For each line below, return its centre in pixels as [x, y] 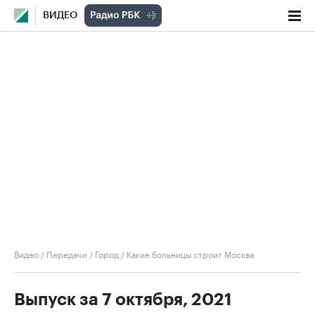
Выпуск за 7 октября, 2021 [123, 300]
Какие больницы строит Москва [190, 253]
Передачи [67, 253]
